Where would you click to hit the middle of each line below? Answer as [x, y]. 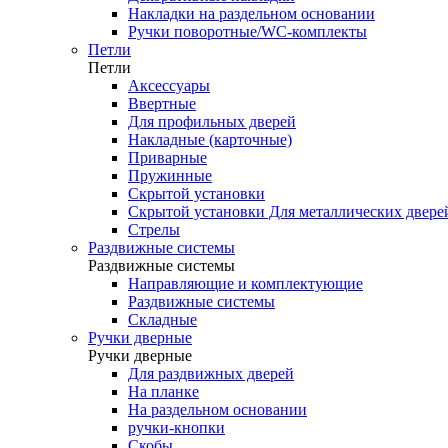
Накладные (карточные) [210, 139]
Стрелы [154, 229]
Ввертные [162, 103]
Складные [162, 319]
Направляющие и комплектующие [245, 283]
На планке [163, 391]
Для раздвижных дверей [211, 373]
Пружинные [170, 175]
